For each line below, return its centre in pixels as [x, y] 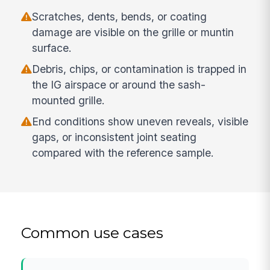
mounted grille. [69, 100]
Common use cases [93, 233]
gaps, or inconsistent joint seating [115, 137]
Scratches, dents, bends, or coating [120, 16]
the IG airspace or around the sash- [119, 84]
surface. [52, 48]
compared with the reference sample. [123, 152]
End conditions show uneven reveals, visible [140, 121]
